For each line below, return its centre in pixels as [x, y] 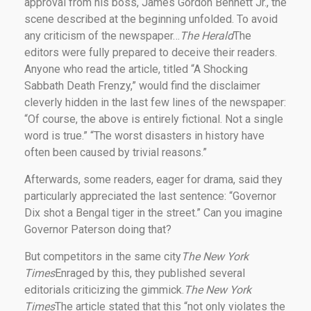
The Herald [207, 35]
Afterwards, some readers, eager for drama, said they [153, 179]
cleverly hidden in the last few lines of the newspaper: [155, 102]
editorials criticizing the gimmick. [104, 289]
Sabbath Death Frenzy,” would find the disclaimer [142, 85]
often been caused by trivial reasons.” [117, 152]
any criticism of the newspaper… [102, 35]
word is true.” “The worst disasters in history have [144, 135]
